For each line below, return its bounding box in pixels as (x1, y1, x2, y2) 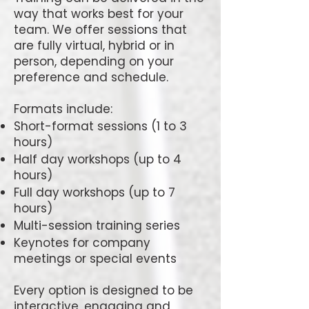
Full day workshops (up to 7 (14, 184, 175, 201)
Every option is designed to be (14, 282, 193, 299)
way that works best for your (14, 6, 183, 22)
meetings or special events (14, 250, 177, 267)
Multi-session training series (14, 217, 183, 234)
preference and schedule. (14, 69, 168, 86)
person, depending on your (14, 53, 174, 70)
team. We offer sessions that (14, 21, 187, 38)
